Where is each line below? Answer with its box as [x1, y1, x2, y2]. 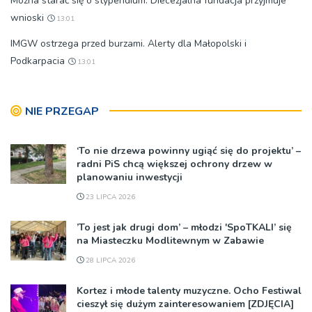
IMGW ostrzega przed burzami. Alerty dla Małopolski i [10, 36, 247, 50]
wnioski [10, 10, 44, 24]
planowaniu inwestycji [77, 170, 182, 184]
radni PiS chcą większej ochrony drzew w [77, 157, 272, 171]
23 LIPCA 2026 [84, 192, 135, 202]
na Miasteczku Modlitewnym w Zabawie [77, 233, 264, 247]
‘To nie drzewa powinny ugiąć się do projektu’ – [77, 143, 301, 157]
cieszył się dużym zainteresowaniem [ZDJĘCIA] [77, 297, 294, 311]
